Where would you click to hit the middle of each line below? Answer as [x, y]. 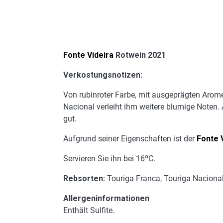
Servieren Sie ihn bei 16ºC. [109, 159]
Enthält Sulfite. [89, 211]
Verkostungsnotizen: [103, 75]
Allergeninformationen [106, 199]
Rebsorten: [84, 179]
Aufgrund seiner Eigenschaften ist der [130, 139]
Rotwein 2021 [140, 55]
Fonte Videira [88, 55]
